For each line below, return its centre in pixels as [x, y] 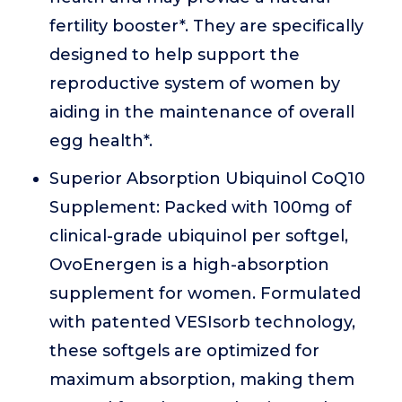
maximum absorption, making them [202, 380]
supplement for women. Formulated [205, 293]
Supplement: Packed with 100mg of [201, 207]
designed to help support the [175, 55]
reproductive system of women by [195, 83]
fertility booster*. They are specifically [206, 26]
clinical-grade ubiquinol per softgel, [199, 236]
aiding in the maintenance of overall [202, 112]
